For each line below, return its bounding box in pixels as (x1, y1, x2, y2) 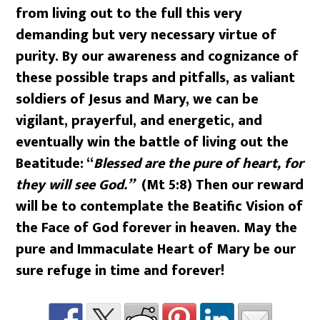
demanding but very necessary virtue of (16, 22, 277, 47)
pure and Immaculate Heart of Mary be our (16, 236, 296, 261)
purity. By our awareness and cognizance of (16, 44, 299, 69)
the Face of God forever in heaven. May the (16, 215, 298, 240)
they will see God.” (16, 172, 135, 197)
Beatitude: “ (16, 151, 94, 176)
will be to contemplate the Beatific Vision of (16, 194, 304, 219)
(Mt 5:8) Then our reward (134, 172, 304, 197)
